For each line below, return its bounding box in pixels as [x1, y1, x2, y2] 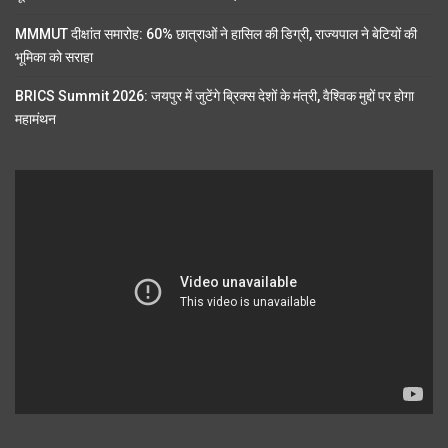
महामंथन [15, 110, 56, 127]
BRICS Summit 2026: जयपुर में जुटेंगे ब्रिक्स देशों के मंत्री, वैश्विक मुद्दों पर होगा [15, 87, 414, 104]
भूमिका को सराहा [15, 48, 93, 65]
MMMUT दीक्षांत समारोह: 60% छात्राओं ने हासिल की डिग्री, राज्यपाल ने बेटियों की [15, 25, 417, 42]
